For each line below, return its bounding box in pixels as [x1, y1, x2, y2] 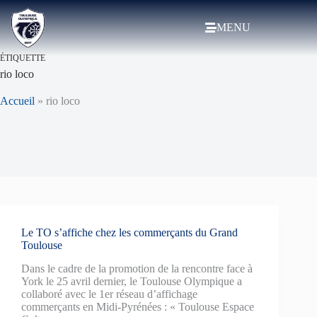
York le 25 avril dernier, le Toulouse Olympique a [21, 275, 242, 287]
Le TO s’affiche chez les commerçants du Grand [21, 226, 238, 238]
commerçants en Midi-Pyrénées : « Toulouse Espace [21, 300, 254, 313]
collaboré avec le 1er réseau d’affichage [21, 287, 197, 300]
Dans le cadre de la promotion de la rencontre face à [21, 262, 253, 275]
